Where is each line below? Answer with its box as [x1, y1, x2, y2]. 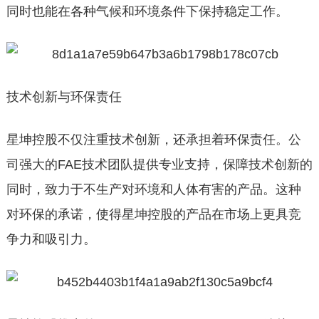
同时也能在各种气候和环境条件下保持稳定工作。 [6, 4, 288, 19]
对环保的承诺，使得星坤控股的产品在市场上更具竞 [6, 207, 301, 221]
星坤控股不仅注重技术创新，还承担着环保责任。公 [6, 132, 301, 147]
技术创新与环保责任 [6, 90, 122, 104]
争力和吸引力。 [6, 232, 96, 246]
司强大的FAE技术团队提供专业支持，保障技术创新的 [6, 157, 313, 172]
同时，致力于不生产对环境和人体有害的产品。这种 [6, 182, 301, 197]
